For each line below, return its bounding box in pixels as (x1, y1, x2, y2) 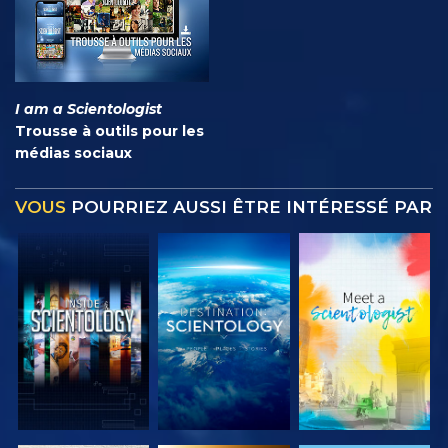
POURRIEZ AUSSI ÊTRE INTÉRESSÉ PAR (71, 197, 432, 218)
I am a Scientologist (15, 100, 162, 119)
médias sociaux (15, 144, 132, 163)
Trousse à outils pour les (15, 122, 204, 141)
